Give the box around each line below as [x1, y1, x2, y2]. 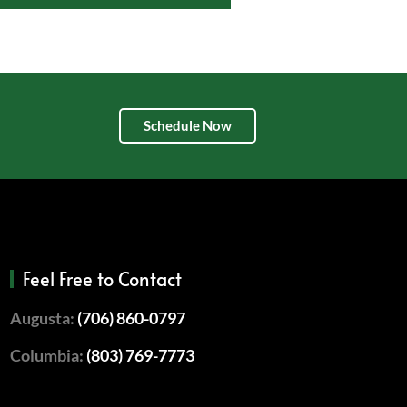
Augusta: [10, 307, 78, 328]
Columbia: [10, 344, 87, 365]
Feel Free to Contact [23, 265, 183, 292]
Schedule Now [144, 116, 233, 134]
